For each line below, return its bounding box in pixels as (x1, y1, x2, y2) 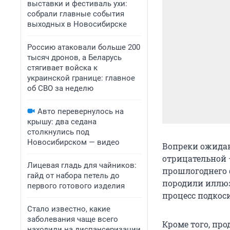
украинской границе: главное (27, 73, 135, 83)
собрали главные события (27, 9, 124, 18)
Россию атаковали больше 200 (27, 43, 140, 52)
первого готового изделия (27, 181, 125, 190)
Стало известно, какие (27, 204, 110, 214)
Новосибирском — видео (27, 138, 120, 147)
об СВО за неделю (27, 84, 93, 93)
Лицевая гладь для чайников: (27, 161, 137, 170)
